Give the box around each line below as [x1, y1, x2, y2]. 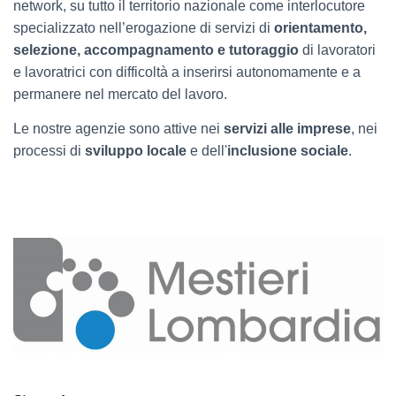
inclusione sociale [227, 142, 348, 158]
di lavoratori [299, 42, 376, 57]
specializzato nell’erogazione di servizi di [13, 19, 274, 35]
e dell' [187, 142, 227, 158]
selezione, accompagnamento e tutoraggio [13, 42, 299, 57]
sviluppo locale [85, 142, 187, 158]
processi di [13, 142, 85, 158]
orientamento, [274, 19, 367, 35]
